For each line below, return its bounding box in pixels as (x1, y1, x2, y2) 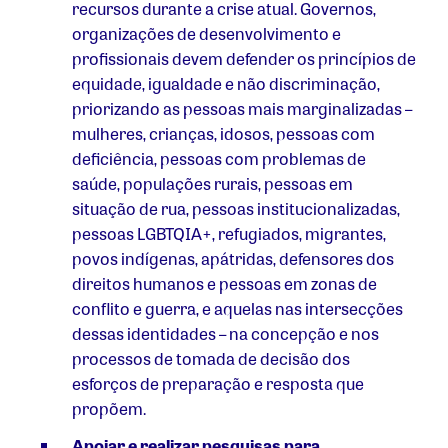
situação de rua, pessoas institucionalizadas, (72, 197, 400, 221)
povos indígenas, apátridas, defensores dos (72, 247, 394, 271)
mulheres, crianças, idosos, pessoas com (72, 122, 375, 146)
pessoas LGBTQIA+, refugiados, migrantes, (72, 222, 386, 246)
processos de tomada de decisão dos (72, 347, 350, 371)
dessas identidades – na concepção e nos (72, 322, 379, 346)
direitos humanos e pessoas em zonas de (72, 272, 377, 296)
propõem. (72, 397, 146, 421)
